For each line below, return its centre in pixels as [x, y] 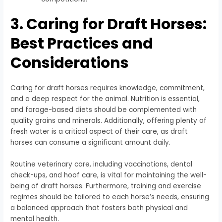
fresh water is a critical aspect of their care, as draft [99, 132]
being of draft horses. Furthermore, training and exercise [106, 186]
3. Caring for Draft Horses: [109, 25]
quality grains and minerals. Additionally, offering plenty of [109, 121]
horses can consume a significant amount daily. [91, 143]
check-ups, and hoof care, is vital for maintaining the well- [109, 175]
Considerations [70, 63]
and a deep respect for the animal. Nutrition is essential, [105, 99]
